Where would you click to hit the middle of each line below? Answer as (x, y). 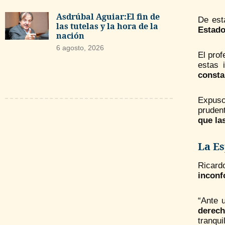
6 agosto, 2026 (80, 48)
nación (70, 36)
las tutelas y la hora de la (107, 26)
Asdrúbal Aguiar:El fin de (108, 17)
